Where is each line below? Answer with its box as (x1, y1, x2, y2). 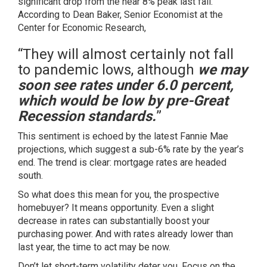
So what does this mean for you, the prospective (18, 189, 219, 200)
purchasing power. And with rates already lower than (18, 228, 233, 240)
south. (18, 170, 43, 181)
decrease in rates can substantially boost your (18, 215, 210, 226)
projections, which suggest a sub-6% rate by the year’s (18, 144, 244, 155)
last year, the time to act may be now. (18, 241, 170, 253)
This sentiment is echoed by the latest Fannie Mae (18, 131, 228, 142)
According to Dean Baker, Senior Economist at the (18, 9, 223, 20)
